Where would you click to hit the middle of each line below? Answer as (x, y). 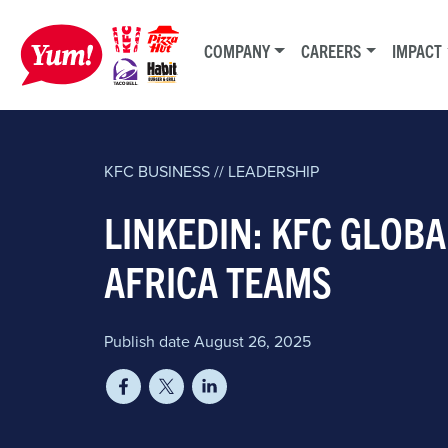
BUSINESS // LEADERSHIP (226, 171)
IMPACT (417, 50)
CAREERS (331, 50)
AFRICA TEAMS (218, 280)
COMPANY (237, 50)
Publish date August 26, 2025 (207, 341)
